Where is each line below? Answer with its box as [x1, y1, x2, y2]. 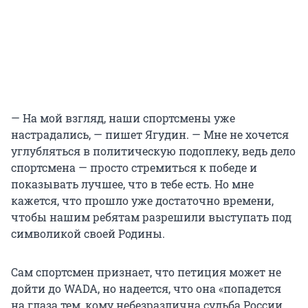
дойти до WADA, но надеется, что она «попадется [11, 280, 281, 296]
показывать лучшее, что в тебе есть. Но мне [11, 176, 254, 191]
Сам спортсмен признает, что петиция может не [11, 264, 281, 279]
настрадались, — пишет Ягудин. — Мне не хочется [11, 126, 289, 142]
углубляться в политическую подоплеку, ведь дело [11, 143, 296, 158]
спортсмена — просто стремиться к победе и [11, 159, 257, 175]
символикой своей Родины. [11, 225, 165, 241]
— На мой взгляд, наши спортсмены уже [11, 110, 235, 125]
